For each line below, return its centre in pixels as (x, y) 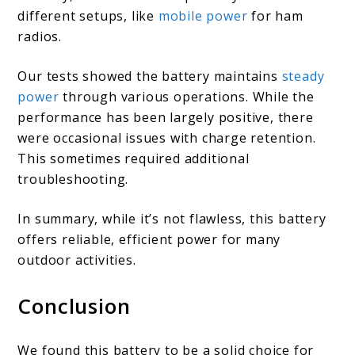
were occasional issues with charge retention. (167, 138)
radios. (40, 37)
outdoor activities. (77, 260)
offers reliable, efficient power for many (149, 240)
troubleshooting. (73, 179)
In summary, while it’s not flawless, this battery (172, 219)
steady (303, 76)
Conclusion (74, 306)
